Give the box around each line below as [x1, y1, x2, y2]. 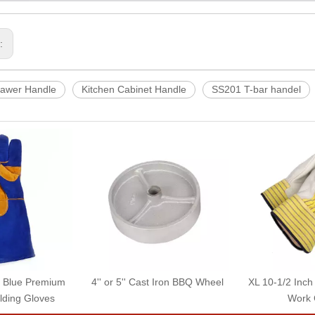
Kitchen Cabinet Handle [82, 84, 186, 96]
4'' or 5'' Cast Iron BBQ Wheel [91, 276, 224, 288]
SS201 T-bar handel [212, 84, 301, 96]
